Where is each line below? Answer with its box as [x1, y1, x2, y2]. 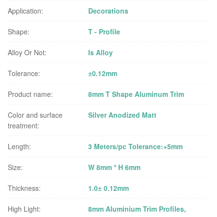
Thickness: [8, 183, 41, 193]
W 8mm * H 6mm [88, 162, 141, 172]
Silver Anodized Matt [88, 110, 157, 120]
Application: [8, 6, 43, 15]
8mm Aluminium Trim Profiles [88, 204, 185, 214]
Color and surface [8, 110, 62, 120]
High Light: [8, 204, 41, 214]
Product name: [8, 89, 53, 99]
